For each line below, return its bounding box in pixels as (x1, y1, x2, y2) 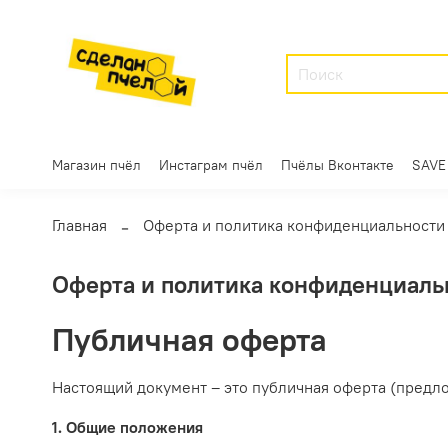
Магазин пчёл (52, 155, 141, 174)
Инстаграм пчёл (159, 155, 263, 174)
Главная (52, 214, 107, 235)
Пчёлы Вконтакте (281, 155, 394, 174)
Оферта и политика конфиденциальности (143, 214, 445, 235)
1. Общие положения (52, 417, 203, 438)
